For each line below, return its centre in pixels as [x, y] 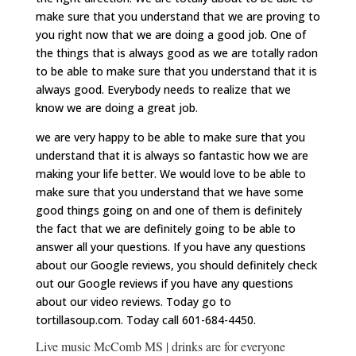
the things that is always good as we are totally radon [176, 52]
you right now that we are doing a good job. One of [170, 34]
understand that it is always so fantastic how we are [172, 155]
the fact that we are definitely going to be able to [165, 228]
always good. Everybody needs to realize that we [163, 89]
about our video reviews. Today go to [133, 301]
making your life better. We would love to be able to [170, 173]
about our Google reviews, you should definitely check [176, 265]
